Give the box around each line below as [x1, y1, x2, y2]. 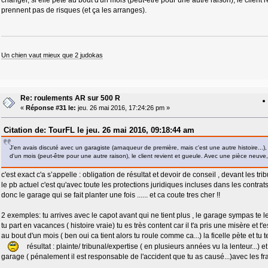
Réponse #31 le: [25, 104, 76, 112]
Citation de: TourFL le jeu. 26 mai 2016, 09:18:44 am [3, 125, 194, 135]
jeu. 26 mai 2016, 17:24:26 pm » [75, 104, 170, 112]
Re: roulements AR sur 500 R [20, 94, 120, 103]
